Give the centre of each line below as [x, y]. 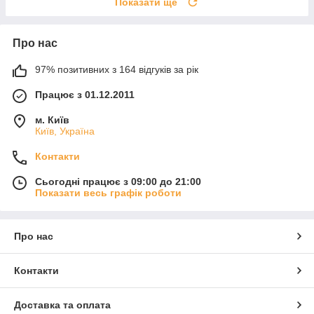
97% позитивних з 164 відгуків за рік [117, 69]
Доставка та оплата [62, 305]
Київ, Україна [65, 131]
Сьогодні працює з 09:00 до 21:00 [118, 181]
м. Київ [52, 120]
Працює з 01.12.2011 [85, 94]
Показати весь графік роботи [108, 192]
